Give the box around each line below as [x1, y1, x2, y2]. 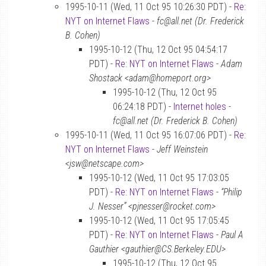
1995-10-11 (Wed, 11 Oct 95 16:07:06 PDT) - [65, 129, 234, 141]
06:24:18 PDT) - [113, 101, 173, 112]
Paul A [221, 229, 243, 240]
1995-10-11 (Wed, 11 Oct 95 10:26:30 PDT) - [65, 1, 234, 12]
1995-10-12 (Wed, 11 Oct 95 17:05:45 [89, 215, 229, 226]
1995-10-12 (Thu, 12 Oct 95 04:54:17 [89, 44, 227, 55]
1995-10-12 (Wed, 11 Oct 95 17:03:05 [89, 172, 229, 183]
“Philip [221, 186, 242, 198]
